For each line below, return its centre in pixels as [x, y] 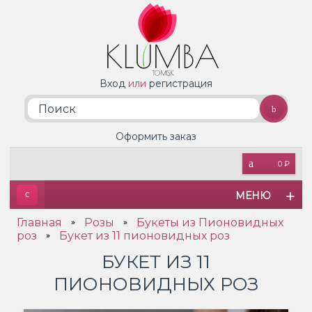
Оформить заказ [156, 136]
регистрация [181, 84]
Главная [39, 223]
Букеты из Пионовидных [210, 223]
